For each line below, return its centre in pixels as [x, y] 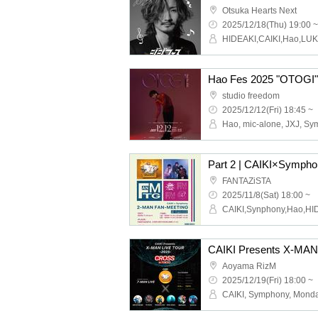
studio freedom [251, 96]
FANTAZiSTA [247, 181]
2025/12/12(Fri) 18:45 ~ [268, 110]
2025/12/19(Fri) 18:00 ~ [268, 280]
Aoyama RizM [249, 266]
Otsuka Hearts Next [259, 11]
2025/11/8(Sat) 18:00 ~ [266, 195]
